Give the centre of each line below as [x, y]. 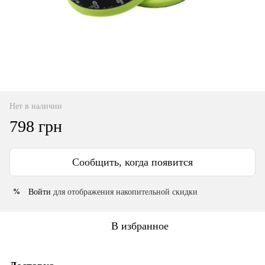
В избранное [140, 226]
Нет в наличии [36, 106]
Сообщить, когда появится [132, 162]
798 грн [36, 126]
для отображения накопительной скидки [124, 192]
